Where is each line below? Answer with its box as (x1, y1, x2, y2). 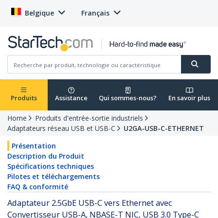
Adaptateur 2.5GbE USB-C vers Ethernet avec (7, 197, 172, 209)
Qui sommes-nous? (99, 93, 157, 103)
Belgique (25, 8, 54, 18)
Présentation (12, 141, 56, 151)
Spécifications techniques (7, 162, 94, 171)
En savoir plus (168, 93, 210, 103)
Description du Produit (7, 151, 84, 161)
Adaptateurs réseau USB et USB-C (7, 124, 115, 133)
